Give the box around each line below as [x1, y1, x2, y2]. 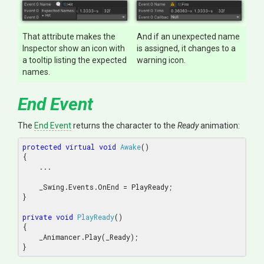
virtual [65, 141, 95, 151]
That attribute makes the [22, 31, 115, 41]
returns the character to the [71, 120, 177, 130]
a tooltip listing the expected [22, 55, 127, 65]
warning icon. [137, 55, 186, 65]
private [22, 212, 52, 222]
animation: [199, 120, 240, 130]
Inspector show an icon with [22, 43, 125, 53]
